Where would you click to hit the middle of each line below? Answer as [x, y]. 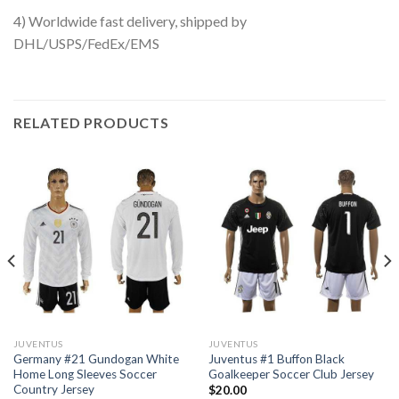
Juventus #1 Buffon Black [276, 358]
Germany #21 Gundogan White [96, 358]
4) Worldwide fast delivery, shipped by [130, 21]
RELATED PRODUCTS [91, 123]
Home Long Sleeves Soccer [85, 374]
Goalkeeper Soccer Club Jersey [291, 374]
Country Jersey [53, 389]
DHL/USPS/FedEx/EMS [86, 44]
